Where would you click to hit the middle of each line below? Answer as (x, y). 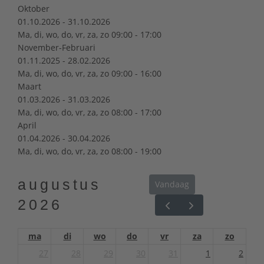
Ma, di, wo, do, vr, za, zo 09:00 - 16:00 (90, 73)
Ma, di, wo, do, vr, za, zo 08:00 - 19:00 (90, 151)
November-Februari (57, 47)
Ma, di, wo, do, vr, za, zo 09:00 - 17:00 (90, 34)
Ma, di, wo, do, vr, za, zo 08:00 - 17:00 (90, 112)
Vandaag (172, 184)
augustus (60, 184)
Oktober (34, 8)
